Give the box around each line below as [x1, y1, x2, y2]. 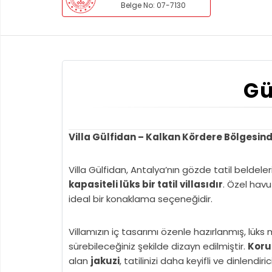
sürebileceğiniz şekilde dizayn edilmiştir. [69, 240, 248, 253]
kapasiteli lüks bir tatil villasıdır [69, 178, 223, 191]
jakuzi [90, 254, 120, 267]
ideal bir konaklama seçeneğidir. [69, 192, 212, 205]
